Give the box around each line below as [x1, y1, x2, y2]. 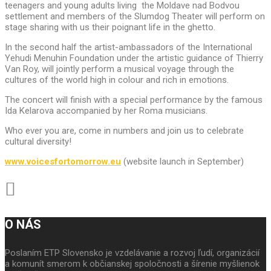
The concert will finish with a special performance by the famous [5, 94, 263, 106]
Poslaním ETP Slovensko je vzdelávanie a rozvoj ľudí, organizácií [5, 247, 260, 259]
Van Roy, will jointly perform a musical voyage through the [5, 64, 234, 75]
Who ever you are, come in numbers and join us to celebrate [5, 125, 244, 137]
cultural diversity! [5, 136, 71, 148]
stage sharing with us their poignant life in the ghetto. [5, 22, 215, 33]
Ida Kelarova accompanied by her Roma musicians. [5, 105, 207, 117]
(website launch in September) [123, 156, 244, 168]
